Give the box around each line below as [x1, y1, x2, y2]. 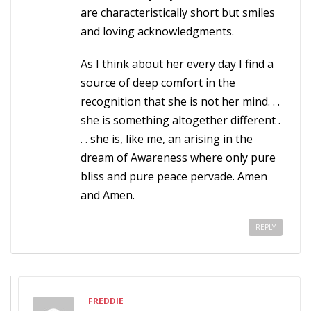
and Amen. [81, 187, 135, 203]
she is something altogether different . [81, 112, 280, 128]
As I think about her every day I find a [81, 56, 274, 72]
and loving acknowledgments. [81, 24, 234, 39]
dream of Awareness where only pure [81, 150, 276, 165]
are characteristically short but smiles [81, 5, 275, 20]
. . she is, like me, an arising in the [81, 131, 253, 146]
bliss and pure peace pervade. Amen [81, 169, 267, 184]
